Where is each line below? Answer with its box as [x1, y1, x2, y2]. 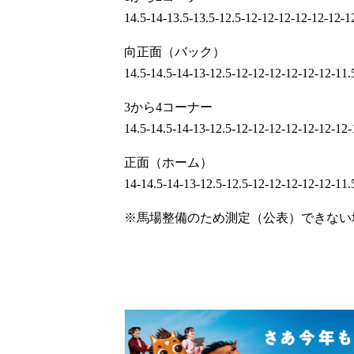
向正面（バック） [124, 45, 225, 59]
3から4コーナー [124, 100, 213, 115]
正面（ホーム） [124, 156, 213, 170]
